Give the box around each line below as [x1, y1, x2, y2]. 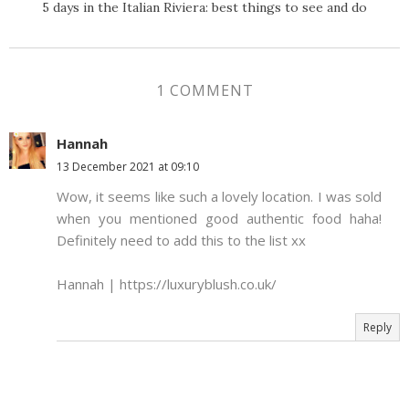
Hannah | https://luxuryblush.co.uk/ [57, 275, 277, 294]
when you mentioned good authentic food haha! [57, 209, 382, 228]
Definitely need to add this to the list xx [57, 231, 306, 250]
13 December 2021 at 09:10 [57, 159, 199, 175]
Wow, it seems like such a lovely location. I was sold [57, 187, 382, 206]
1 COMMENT [155, 80, 254, 101]
